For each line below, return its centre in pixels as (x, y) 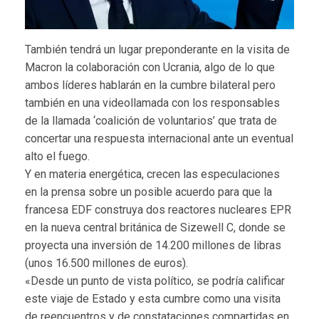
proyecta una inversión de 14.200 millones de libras (153, 245)
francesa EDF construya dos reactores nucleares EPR (158, 209)
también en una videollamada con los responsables (152, 103)
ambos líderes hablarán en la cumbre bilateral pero (150, 85)
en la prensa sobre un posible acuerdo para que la (148, 192)
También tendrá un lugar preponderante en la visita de (157, 49)
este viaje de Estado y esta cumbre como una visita (153, 298)
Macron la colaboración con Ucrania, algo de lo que (150, 67)
